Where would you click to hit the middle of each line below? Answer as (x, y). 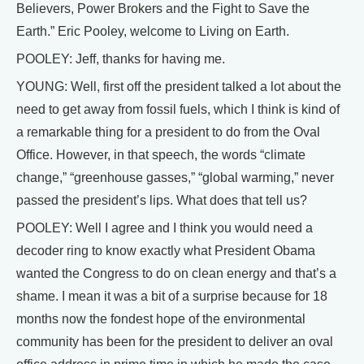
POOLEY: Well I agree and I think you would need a (165, 228)
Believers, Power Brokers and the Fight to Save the (163, 9)
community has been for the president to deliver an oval (175, 342)
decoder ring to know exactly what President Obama (166, 251)
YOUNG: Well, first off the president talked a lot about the (179, 87)
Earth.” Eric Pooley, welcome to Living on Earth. (153, 31)
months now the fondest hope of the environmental (161, 319)
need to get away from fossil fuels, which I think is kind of (178, 109)
